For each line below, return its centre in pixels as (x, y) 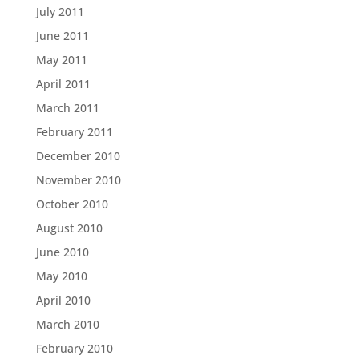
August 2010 (69, 228)
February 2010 (74, 348)
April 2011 (63, 84)
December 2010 (78, 156)
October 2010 (72, 204)
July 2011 (60, 12)
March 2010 (67, 324)
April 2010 (63, 300)
